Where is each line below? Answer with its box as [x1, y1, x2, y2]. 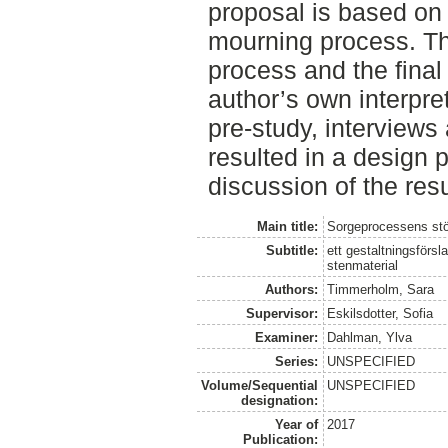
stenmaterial [327, 257, 399, 273]
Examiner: [254, 329, 318, 345]
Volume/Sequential [200, 377, 318, 393]
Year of [274, 416, 318, 432]
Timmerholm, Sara [327, 281, 435, 297]
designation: [240, 392, 318, 408]
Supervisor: [245, 305, 318, 321]
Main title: [256, 218, 318, 234]
